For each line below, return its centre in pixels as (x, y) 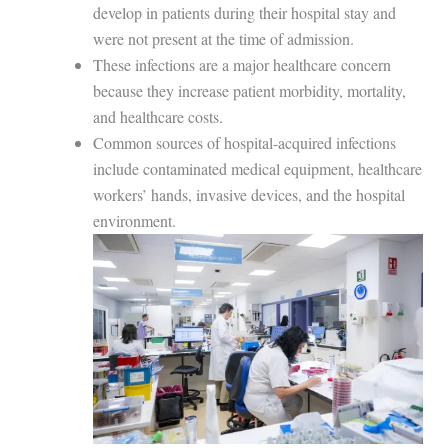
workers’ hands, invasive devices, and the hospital (248, 194)
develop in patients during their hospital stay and (244, 12)
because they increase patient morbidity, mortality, (249, 90)
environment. (134, 220)
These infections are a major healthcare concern (241, 64)
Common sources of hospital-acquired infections (244, 142)
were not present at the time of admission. (223, 38)
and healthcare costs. (157, 116)
